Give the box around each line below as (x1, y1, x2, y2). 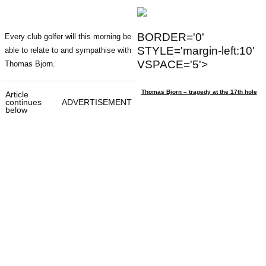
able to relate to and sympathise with (5, 45, 131, 55)
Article (5, 89, 28, 99)
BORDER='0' (137, 30, 204, 43)
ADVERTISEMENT (62, 97, 132, 107)
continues (5, 97, 42, 107)
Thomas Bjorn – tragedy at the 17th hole (141, 88, 257, 95)
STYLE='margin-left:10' (137, 44, 255, 57)
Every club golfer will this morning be (5, 31, 131, 41)
